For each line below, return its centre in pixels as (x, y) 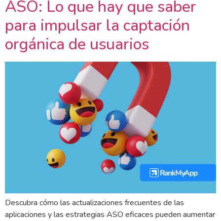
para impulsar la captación (97, 25)
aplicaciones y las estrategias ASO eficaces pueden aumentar (110, 214)
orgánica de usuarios (77, 44)
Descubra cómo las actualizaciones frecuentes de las (94, 203)
